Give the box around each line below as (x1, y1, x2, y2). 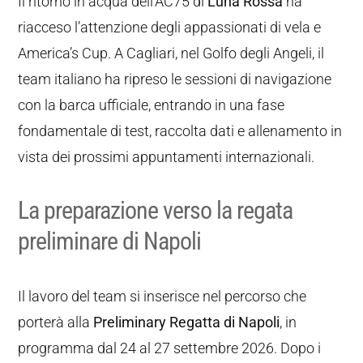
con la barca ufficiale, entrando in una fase (18, 96, 285, 113)
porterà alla (18, 314, 94, 331)
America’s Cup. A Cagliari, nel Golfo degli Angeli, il (18, 45, 325, 62)
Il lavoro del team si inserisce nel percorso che (18, 288, 307, 305)
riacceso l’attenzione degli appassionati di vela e (18, 19, 322, 36)
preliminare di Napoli (18, 227, 202, 255)
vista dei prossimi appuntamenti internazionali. (18, 148, 315, 165)
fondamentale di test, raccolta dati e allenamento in (18, 122, 343, 139)
